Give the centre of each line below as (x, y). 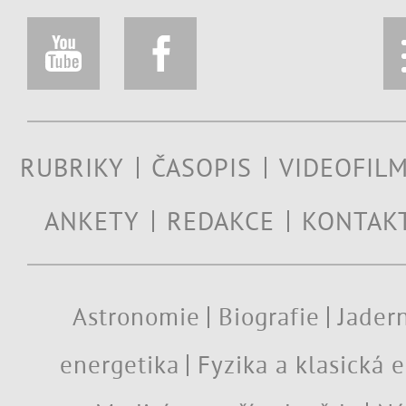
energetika (120, 365)
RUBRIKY (72, 168)
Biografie (269, 317)
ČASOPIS (202, 168)
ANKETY (92, 221)
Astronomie (136, 317)
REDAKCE (221, 221)
